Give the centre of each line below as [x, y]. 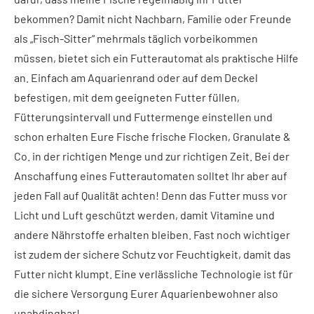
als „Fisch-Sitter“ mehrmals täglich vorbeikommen [136, 38]
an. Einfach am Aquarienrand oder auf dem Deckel [136, 77]
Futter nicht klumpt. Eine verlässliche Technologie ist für [153, 274]
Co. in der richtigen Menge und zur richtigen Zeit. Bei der [152, 156]
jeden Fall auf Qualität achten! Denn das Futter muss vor [151, 195]
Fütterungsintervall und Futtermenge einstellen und [143, 117]
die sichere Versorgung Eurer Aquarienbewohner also [146, 293]
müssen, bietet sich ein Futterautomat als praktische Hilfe [156, 58]
